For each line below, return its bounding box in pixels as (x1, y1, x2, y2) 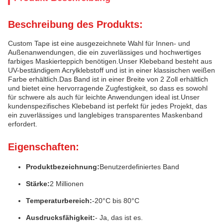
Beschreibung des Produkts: (8, 19, 143, 30)
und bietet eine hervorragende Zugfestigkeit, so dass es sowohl (8, 84, 208, 92)
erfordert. (8, 120, 37, 128)
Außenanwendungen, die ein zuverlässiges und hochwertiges (8, 48, 201, 56)
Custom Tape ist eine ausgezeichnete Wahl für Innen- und (8, 39, 190, 47)
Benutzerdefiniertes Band (100, 163, 179, 171)
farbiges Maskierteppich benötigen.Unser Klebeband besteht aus (8, 57, 212, 65)
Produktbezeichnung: (26, 163, 100, 171)
